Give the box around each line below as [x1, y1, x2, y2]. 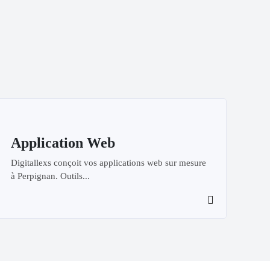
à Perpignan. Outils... [11, 171, 90, 181]
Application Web [11, 135, 116, 151]
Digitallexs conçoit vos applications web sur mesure [11, 157, 207, 168]
